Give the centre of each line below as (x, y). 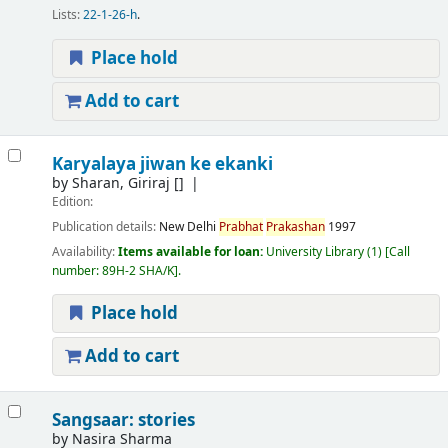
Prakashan (295, 227)
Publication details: (105, 227)
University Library (316, 252)
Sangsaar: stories (123, 421)
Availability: (84, 252)
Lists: (65, 15)
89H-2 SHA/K (137, 271)
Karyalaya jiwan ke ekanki (162, 165)
